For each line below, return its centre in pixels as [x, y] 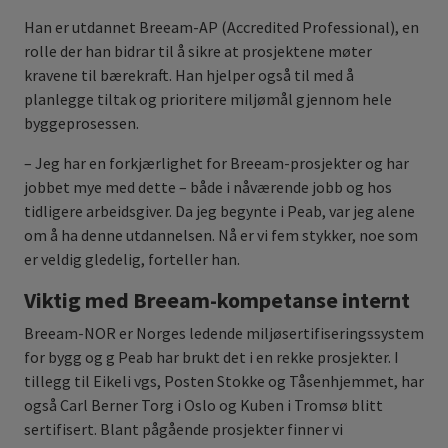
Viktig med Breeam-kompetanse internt [217, 300]
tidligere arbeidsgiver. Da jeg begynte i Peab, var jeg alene [219, 211]
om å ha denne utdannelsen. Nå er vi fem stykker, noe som [221, 235]
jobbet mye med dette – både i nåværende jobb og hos [208, 187]
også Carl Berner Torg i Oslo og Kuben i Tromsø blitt [203, 405]
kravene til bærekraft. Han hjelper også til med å [189, 75]
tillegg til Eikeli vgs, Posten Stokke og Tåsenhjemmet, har [224, 381]
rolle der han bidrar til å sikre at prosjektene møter [198, 51]
